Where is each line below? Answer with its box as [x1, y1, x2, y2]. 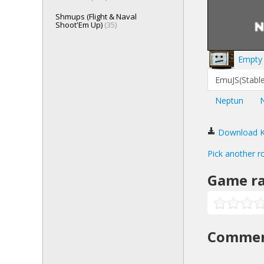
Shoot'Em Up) [55, 19, 104, 30]
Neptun [215, 95, 243, 106]
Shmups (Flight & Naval [55, 11, 137, 22]
